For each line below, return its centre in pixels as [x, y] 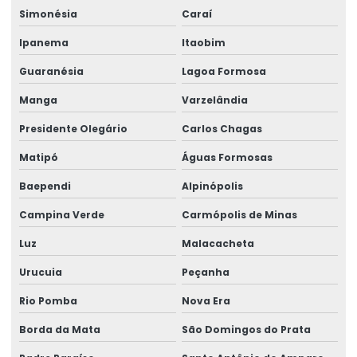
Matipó [39, 157]
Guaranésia [51, 71]
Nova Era [206, 300]
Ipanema [44, 42]
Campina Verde [62, 214]
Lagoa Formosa [224, 71]
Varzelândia [214, 100]
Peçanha [205, 272]
